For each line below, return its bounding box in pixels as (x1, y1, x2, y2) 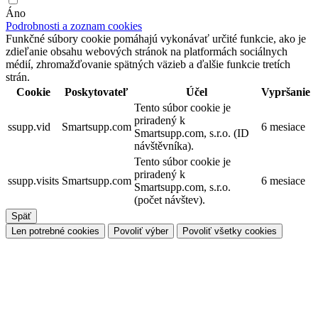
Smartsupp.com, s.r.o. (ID (134, 126, 249, 139)
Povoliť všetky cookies (182, 225, 277, 236)
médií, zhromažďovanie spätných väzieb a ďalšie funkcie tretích (6, 57, 290, 70)
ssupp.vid (8, 120, 50, 133)
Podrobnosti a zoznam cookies (6, 19, 142, 32)
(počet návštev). (134, 193, 205, 206)
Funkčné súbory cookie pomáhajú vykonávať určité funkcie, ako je (6, 32, 306, 45)
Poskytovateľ (65, 85, 128, 98)
